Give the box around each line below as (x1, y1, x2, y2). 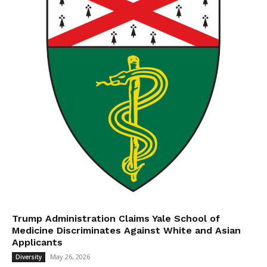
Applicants (12, 236, 63, 248)
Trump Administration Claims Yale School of (12, 212, 220, 224)
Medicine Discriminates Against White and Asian (12, 224, 241, 236)
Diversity (15, 252, 42, 261)
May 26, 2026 (50, 252, 90, 261)
